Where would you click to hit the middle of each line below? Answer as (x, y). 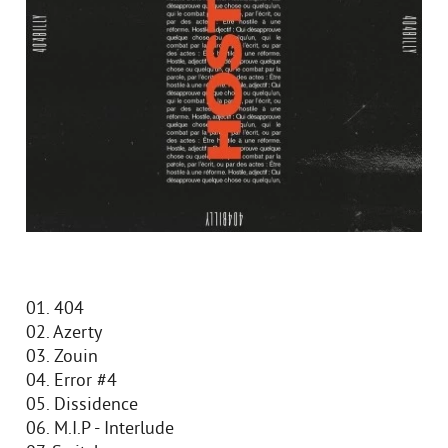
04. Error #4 (71, 381)
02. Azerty (64, 333)
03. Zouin (62, 357)
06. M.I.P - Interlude (100, 429)
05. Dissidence (82, 405)
